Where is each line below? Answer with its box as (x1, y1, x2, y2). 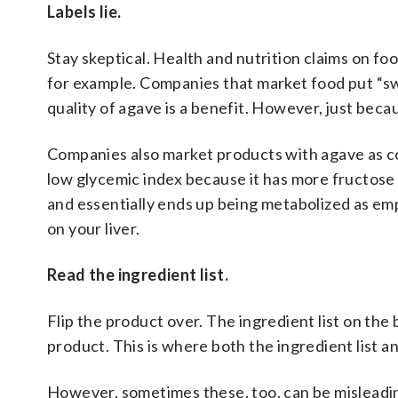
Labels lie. (47, 2, 122, 21)
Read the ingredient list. (47, 265, 228, 284)
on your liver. (47, 219, 140, 238)
